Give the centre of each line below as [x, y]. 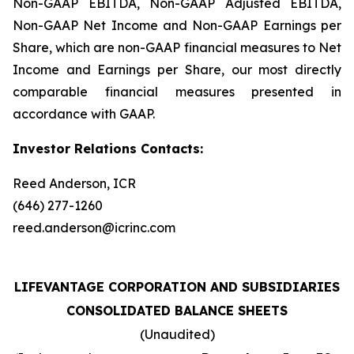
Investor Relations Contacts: [108, 148]
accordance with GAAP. [84, 113]
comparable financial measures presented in [177, 91]
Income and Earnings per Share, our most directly [177, 69]
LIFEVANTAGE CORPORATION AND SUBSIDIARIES [177, 286]
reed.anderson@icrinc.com [94, 227]
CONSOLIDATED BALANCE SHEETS [177, 310]
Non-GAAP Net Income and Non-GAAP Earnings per [177, 25]
